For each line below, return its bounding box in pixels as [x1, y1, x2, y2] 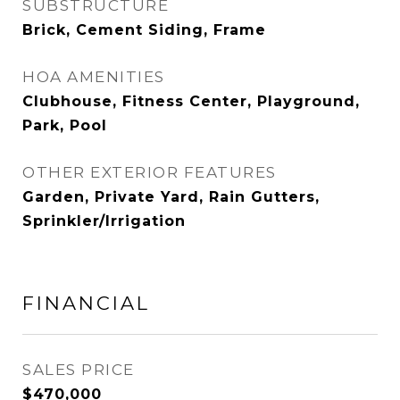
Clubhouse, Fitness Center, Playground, [22, 93, 360, 110]
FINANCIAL [22, 292, 150, 314]
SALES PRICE [22, 361, 135, 379]
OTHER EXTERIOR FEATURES [22, 163, 277, 181]
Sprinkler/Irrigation [22, 212, 186, 229]
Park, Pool [22, 117, 107, 134]
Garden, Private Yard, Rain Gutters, [22, 188, 320, 205]
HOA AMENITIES [22, 68, 165, 86]
